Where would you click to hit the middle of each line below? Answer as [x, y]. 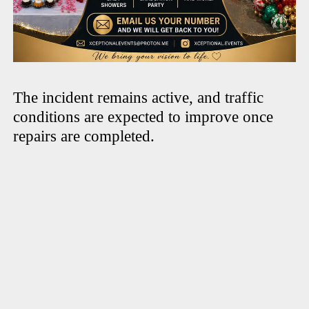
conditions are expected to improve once [143, 117]
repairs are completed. [84, 136]
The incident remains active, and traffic [139, 97]
